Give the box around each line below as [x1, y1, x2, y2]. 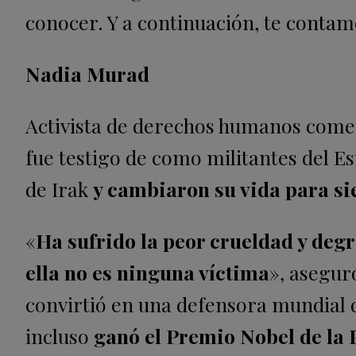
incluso [25, 323, 94, 350]
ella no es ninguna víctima [25, 259, 269, 286]
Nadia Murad [25, 60, 149, 87]
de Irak [25, 176, 93, 203]
